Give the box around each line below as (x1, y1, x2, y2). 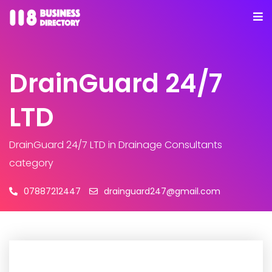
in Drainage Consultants (106, 138, 222, 152)
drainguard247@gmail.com (104, 185, 220, 197)
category (9, 156, 53, 170)
